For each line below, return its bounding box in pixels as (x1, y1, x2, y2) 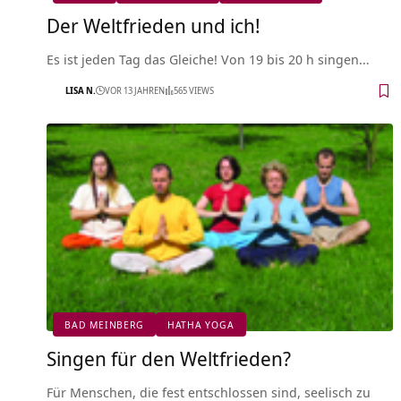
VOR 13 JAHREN (105, 84, 165, 98)
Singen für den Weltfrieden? (47, 344, 291, 371)
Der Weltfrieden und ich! (47, 11, 260, 38)
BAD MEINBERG (64, 318, 144, 332)
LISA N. (65, 84, 96, 98)
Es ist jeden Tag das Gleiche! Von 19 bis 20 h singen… (47, 49, 370, 68)
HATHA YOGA (166, 318, 235, 332)
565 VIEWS (174, 84, 214, 98)
